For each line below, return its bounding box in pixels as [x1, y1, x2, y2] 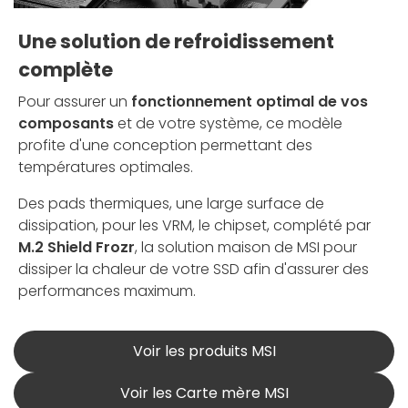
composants [18, 112, 114, 134]
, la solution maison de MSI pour [135, 236, 357, 258]
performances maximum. [18, 280, 196, 301]
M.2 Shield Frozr [18, 236, 135, 258]
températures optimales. [18, 156, 193, 178]
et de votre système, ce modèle [114, 112, 342, 134]
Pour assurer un [18, 90, 131, 112]
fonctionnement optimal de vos [131, 90, 368, 112]
